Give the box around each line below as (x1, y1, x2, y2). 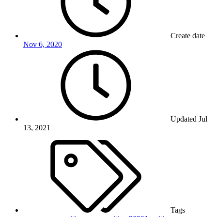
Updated (170, 115, 197, 124)
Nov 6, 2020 (23, 40, 62, 49)
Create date (170, 31, 205, 40)
